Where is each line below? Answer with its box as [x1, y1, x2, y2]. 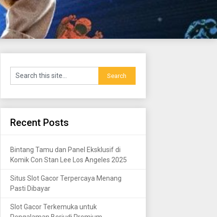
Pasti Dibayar [10, 184, 50, 192]
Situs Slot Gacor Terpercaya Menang [10, 174, 122, 182]
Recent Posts [10, 116, 69, 128]
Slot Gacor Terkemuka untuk [10, 202, 97, 211]
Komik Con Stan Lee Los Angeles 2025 [10, 155, 127, 164]
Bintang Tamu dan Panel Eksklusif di [10, 145, 121, 154]
